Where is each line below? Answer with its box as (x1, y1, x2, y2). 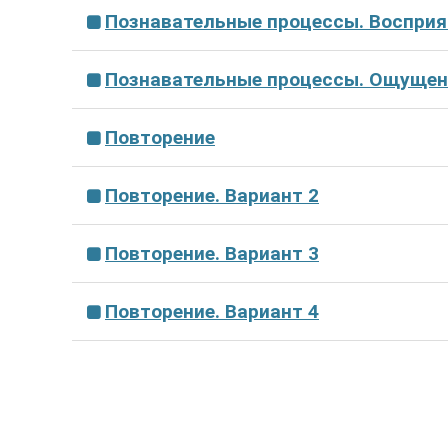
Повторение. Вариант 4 (105, 300, 319, 323)
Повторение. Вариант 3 (105, 242, 319, 265)
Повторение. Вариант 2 (105, 184, 319, 207)
